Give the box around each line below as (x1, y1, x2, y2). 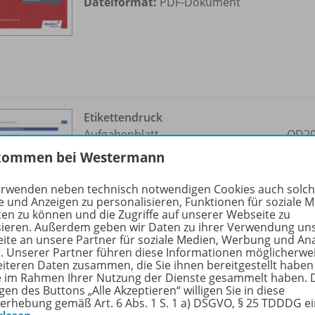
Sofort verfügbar (98, 160, 186, 176)
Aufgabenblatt (84, 126, 159, 142)
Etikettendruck (84, 109, 162, 125)
